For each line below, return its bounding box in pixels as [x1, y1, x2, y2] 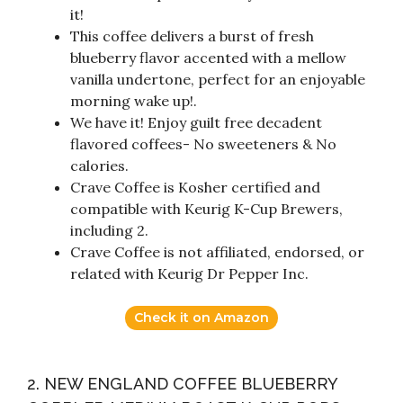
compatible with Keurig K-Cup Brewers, [70, 200, 343, 219]
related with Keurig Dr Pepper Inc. [70, 264, 309, 283]
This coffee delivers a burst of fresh [70, 27, 314, 46]
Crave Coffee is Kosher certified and [70, 178, 320, 197]
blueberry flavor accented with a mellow [70, 49, 346, 67]
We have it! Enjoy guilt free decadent [70, 113, 322, 132]
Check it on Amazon [134, 309, 269, 327]
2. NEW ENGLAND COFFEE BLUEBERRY [27, 374, 337, 394]
